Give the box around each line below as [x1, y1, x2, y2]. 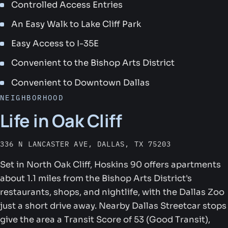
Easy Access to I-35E [11, 38, 99, 49]
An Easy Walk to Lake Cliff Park [11, 19, 141, 30]
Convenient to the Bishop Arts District [11, 58, 175, 69]
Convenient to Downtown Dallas [11, 77, 150, 88]
